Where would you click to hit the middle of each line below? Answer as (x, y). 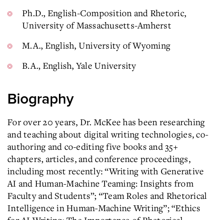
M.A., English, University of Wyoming (96, 45)
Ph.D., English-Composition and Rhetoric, (104, 13)
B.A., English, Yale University (79, 65)
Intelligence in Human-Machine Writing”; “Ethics (104, 208)
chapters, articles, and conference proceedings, (99, 159)
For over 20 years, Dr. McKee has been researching (106, 122)
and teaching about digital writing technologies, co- (108, 134)
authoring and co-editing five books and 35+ (93, 146)
